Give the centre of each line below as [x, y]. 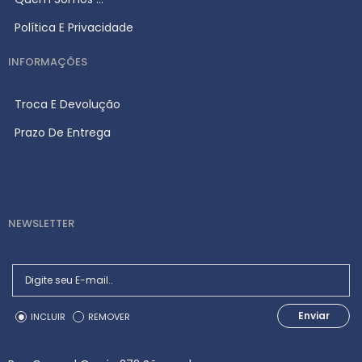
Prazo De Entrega [63, 132]
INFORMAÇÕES [48, 61]
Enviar [314, 315]
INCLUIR [48, 316]
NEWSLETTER [41, 223]
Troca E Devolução [67, 104]
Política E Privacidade [74, 27]
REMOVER [109, 316]
